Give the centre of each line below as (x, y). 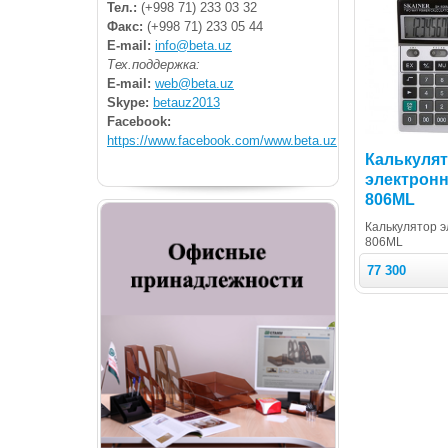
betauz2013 (186, 102)
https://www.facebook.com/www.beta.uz (222, 140)
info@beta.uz (193, 45)
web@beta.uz (194, 83)
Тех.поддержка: (153, 64)
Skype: (130, 102)
